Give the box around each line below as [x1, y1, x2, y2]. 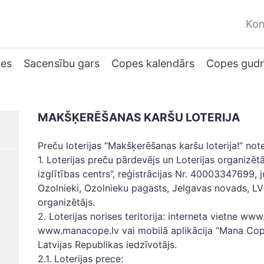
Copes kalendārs [111, 57, 194, 70]
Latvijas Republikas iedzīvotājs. [38, 239, 177, 250]
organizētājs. [38, 196, 98, 208]
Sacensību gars [24, 57, 100, 70]
